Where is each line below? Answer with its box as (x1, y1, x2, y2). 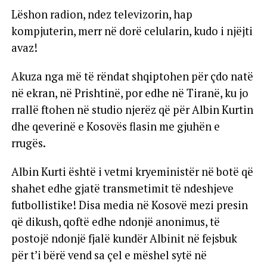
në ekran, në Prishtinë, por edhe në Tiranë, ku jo (11, 85, 249, 100)
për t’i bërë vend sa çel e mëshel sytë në (11, 247, 207, 262)
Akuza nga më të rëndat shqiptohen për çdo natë (11, 69, 253, 83)
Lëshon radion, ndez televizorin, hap (11, 7, 193, 21)
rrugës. (11, 135, 46, 150)
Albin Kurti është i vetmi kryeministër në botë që (11, 164, 253, 179)
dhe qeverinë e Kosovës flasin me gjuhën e (11, 119, 220, 133)
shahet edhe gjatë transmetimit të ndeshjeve (11, 181, 234, 195)
